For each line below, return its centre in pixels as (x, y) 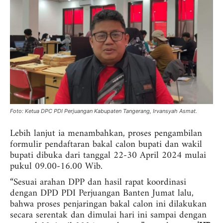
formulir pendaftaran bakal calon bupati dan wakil (106, 145)
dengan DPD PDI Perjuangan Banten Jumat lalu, (102, 194)
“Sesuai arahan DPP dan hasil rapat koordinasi (98, 183)
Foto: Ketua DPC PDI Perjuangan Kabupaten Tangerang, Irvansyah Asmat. (104, 111)
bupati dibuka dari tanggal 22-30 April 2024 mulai (108, 156)
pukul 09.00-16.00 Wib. (56, 167)
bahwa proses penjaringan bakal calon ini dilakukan (108, 205)
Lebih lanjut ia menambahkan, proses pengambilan (106, 134)
